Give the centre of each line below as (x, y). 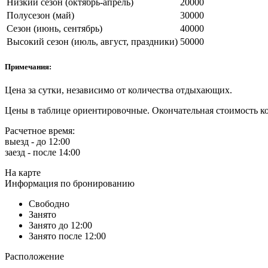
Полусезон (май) (40, 15)
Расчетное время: (40, 131)
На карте (23, 173)
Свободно (49, 204)
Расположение (34, 257)
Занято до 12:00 (60, 226)
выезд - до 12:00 (37, 142)
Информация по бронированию (70, 184)
